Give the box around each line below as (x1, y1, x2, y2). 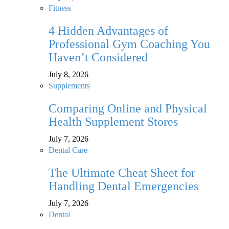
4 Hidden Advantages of (49, 24, 168, 38)
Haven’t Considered (49, 51, 148, 64)
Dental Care (49, 146, 87, 155)
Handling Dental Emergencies (49, 179, 198, 193)
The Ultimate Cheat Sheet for (49, 166, 195, 180)
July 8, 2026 (49, 70, 88, 79)
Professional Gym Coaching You (49, 37, 210, 51)
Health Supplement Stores (49, 115, 178, 129)
